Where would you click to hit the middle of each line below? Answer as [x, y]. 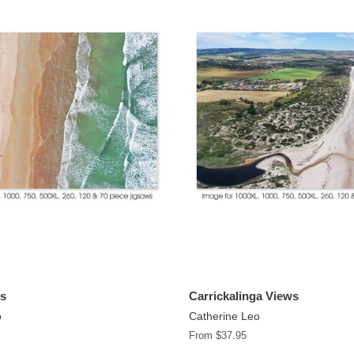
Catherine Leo [224, 316]
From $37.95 [218, 335]
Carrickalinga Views [244, 296]
